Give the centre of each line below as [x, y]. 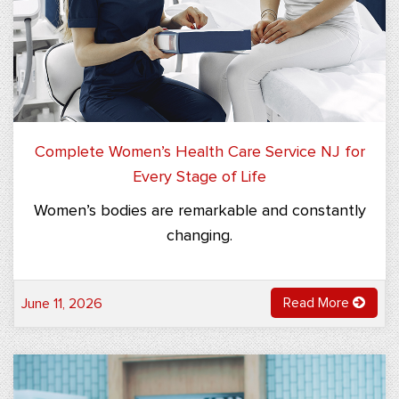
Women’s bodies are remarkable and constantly [199, 211]
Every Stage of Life [199, 177]
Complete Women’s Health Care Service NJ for [199, 152]
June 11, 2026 [62, 303]
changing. [199, 236]
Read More [318, 302]
